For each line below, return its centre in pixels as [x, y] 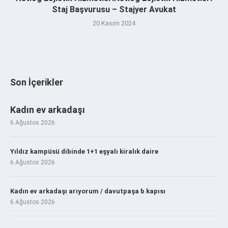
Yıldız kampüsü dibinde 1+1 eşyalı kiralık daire [84, 151]
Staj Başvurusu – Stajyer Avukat [114, 9]
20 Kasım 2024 [114, 23]
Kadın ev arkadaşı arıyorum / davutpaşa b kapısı [88, 191]
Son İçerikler [37, 82]
